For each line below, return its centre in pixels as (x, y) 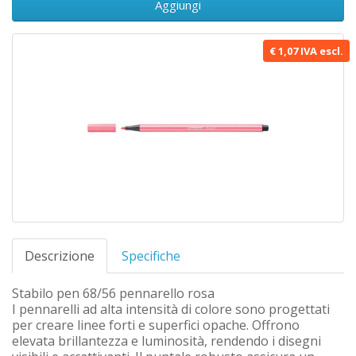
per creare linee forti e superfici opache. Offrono (156, 325)
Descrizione (60, 256)
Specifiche (151, 256)
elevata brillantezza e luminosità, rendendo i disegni (166, 341)
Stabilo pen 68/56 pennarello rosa (113, 293)
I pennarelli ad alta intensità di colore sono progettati (171, 309)
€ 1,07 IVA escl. (306, 51)
